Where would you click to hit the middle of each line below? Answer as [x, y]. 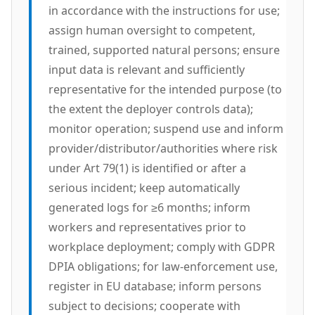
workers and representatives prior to [147, 227]
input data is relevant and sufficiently [147, 70]
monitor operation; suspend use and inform [166, 129]
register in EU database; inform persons [155, 286]
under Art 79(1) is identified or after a [147, 168]
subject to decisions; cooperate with [144, 306]
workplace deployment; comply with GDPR [162, 247]
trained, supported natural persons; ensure [164, 50]
